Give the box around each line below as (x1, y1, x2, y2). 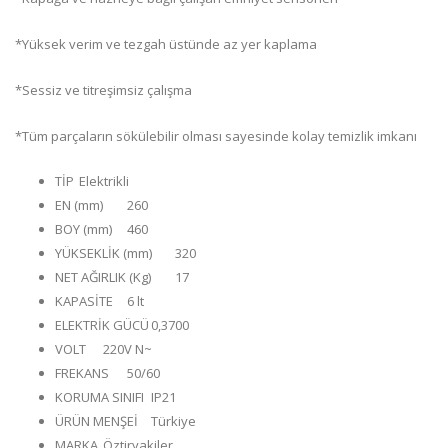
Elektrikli (79, 172, 129, 190)
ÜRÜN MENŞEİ (55, 412, 138, 430)
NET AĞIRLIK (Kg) (55, 268, 151, 286)
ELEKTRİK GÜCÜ (55, 316, 149, 334)
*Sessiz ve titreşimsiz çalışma (15, 81, 192, 99)
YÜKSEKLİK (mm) (55, 244, 152, 262)
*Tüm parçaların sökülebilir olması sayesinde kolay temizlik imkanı (15, 127, 417, 145)
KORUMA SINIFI (55, 388, 144, 406)
